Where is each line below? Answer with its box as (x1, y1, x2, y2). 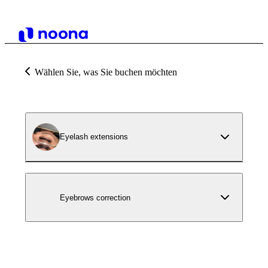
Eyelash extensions (60, 132, 128, 142)
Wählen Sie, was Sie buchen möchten (35, 67, 177, 77)
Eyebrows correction (60, 193, 130, 202)
